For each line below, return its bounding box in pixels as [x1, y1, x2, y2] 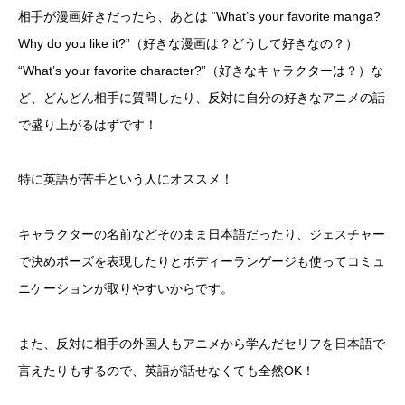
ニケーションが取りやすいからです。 [18, 281, 233, 297]
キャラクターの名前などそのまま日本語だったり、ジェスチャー [18, 227, 385, 242]
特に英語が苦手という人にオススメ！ [18, 172, 233, 187]
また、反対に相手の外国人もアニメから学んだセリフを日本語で [18, 335, 385, 351]
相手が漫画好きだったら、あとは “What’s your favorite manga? [18, 8, 381, 24]
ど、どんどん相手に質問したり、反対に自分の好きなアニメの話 [18, 89, 385, 105]
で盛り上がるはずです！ [18, 117, 157, 132]
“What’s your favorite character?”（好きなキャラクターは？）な [18, 62, 383, 78]
